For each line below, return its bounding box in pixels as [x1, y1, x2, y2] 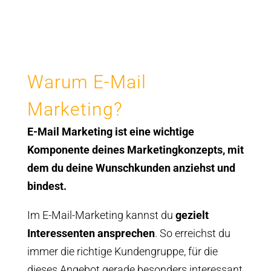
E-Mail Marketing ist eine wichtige [27, 125, 194, 138]
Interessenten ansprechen [27, 227, 155, 240]
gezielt [175, 209, 209, 221]
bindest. [27, 180, 71, 192]
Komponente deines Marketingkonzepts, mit [27, 143, 244, 156]
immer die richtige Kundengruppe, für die [27, 245, 218, 258]
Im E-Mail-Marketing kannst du [27, 209, 175, 221]
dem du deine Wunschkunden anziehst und [27, 162, 235, 174]
